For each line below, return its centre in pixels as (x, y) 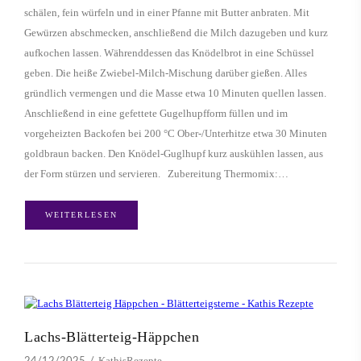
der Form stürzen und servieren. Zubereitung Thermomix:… (156, 174)
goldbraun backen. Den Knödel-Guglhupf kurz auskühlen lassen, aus (174, 154)
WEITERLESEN (81, 215)
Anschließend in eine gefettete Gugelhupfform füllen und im (156, 114)
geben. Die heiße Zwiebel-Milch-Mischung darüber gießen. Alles (166, 73)
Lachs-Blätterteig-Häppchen (112, 337)
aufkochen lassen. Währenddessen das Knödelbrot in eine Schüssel (169, 53)
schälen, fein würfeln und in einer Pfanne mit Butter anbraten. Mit (167, 13)
